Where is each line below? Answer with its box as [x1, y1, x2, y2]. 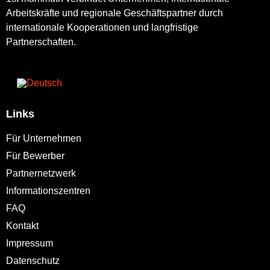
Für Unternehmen [6, 133, 81, 144]
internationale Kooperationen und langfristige [6, 22, 198, 33]
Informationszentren [6, 186, 90, 196]
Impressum [6, 238, 53, 249]
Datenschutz [6, 256, 60, 266]
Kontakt [6, 221, 39, 231]
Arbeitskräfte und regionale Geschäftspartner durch [6, 8, 223, 19]
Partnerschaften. [6, 37, 76, 48]
